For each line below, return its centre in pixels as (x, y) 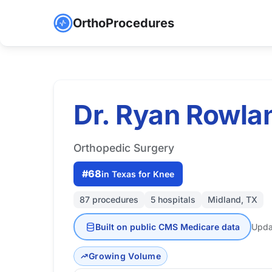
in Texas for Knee (138, 174)
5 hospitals (173, 199)
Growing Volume (125, 256)
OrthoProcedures (124, 23)
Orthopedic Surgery (124, 148)
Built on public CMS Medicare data (167, 226)
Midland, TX (233, 199)
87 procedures (109, 199)
